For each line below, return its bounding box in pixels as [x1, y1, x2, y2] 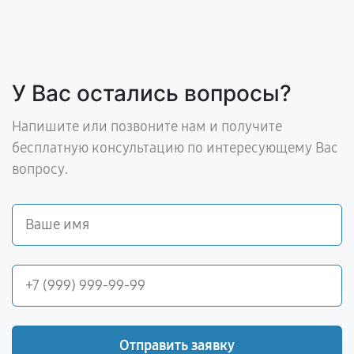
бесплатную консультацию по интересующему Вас [12, 139, 338, 157]
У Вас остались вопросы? [12, 80, 292, 107]
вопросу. [12, 160, 68, 179]
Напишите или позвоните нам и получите [12, 118, 282, 136]
